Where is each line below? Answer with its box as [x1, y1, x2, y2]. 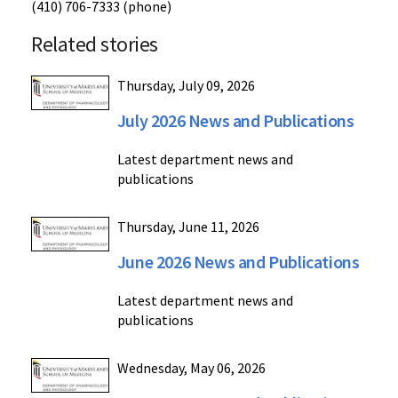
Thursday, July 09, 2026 [116, 76, 255, 94]
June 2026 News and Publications [116, 251, 360, 273]
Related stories [31, 30, 158, 58]
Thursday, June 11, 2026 [116, 218, 259, 235]
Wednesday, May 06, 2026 [116, 359, 266, 377]
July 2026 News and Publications [116, 109, 354, 131]
